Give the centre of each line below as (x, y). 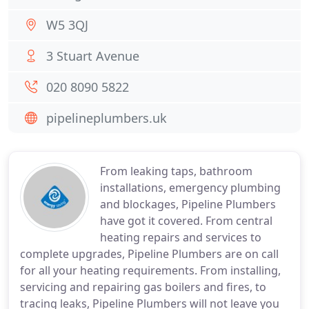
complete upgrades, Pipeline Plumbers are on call (149, 254)
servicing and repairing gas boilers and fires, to (143, 287)
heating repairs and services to (181, 237)
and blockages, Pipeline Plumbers (188, 204)
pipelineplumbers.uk (107, 118)
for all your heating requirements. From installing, (150, 270)
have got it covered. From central (186, 221)
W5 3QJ (67, 25)
